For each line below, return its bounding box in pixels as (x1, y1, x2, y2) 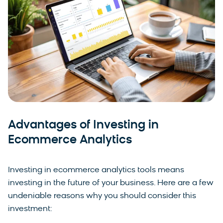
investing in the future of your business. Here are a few (8, 179, 214, 188)
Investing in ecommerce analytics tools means (8, 166, 184, 175)
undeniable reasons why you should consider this (8, 192, 196, 201)
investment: (8, 205, 52, 214)
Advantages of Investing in (8, 119, 159, 132)
